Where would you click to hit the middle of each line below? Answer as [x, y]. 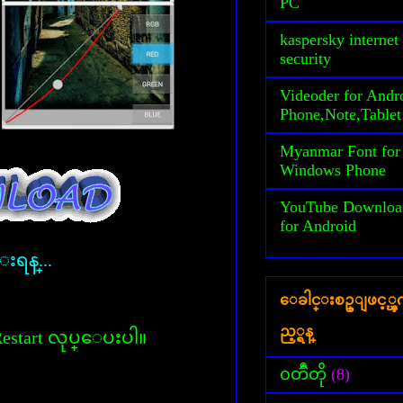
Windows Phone [333, 170]
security [305, 59]
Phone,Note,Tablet [340, 115]
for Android [318, 226]
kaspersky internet [339, 40]
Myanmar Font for [340, 152]
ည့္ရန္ [296, 331]
